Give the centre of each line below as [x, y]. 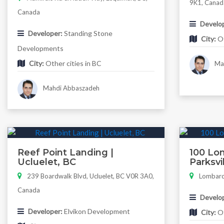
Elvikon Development [96, 211]
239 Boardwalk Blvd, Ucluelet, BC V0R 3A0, [90, 176]
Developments [40, 48]
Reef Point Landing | [65, 152]
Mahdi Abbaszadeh [70, 88]
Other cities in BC [73, 63]
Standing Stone [87, 33]
